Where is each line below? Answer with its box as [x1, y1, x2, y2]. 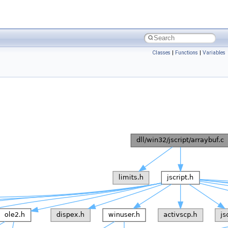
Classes [152, 49, 170, 56]
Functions [175, 49, 198, 56]
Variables [203, 49, 225, 56]
